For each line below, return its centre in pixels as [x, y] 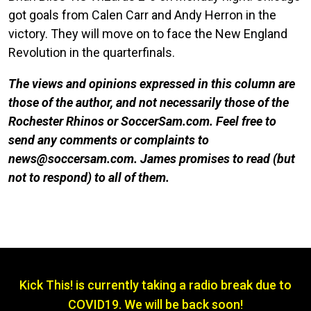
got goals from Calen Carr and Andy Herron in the [142, 15]
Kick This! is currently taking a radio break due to [155, 285]
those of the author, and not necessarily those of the [149, 102]
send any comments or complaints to [109, 140]
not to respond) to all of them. [89, 177]
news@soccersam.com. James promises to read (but [152, 158]
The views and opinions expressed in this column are [152, 83]
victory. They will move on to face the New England [148, 33]
